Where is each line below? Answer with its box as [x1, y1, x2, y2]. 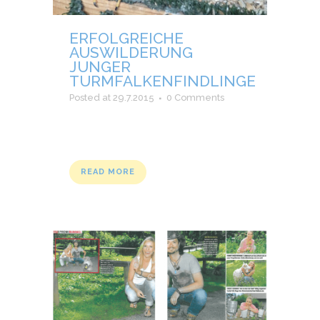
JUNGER [69, 58, 131, 76]
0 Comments [166, 92, 224, 104]
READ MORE [81, 167, 135, 177]
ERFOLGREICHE [69, 29, 184, 48]
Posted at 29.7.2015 [69, 92, 154, 104]
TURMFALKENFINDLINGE [69, 72, 256, 91]
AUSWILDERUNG [69, 44, 193, 62]
